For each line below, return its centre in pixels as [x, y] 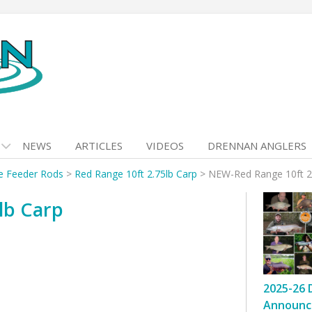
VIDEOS [165, 146]
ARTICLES [99, 146]
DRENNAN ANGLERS [257, 146]
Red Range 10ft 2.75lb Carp [136, 174]
